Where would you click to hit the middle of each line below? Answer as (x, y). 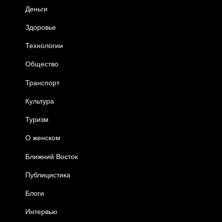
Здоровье (41, 28)
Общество (42, 64)
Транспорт (43, 83)
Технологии (44, 46)
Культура (40, 101)
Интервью (42, 212)
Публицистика (48, 175)
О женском (43, 138)
